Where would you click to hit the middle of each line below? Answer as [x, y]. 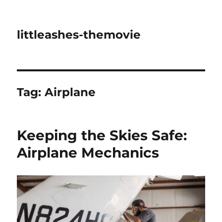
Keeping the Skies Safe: [102, 135]
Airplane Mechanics [88, 153]
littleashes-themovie [79, 35]
